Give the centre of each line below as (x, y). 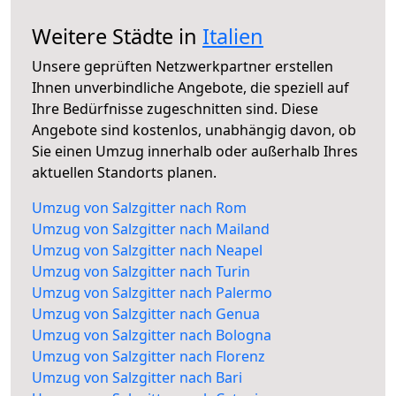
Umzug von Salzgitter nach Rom (139, 208)
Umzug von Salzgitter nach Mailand (151, 229)
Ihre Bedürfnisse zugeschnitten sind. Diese (175, 109)
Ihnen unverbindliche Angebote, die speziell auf (190, 88)
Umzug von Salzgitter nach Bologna (152, 335)
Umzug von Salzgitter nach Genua (146, 314)
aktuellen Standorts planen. (124, 173)
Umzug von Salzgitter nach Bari (137, 378)
